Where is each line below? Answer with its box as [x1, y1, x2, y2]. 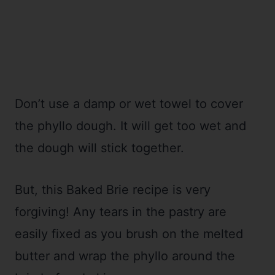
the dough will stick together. [15, 141, 184, 156]
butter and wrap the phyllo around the [15, 249, 235, 264]
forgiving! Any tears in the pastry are [15, 204, 227, 220]
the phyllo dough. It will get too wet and [15, 118, 246, 134]
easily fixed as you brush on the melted [15, 227, 243, 242]
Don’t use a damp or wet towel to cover [15, 96, 243, 112]
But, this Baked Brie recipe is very [15, 182, 211, 198]
